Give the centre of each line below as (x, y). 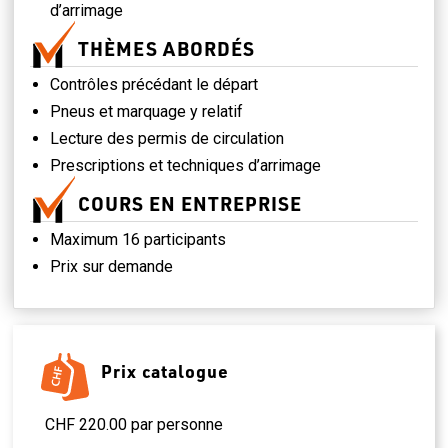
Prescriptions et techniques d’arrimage (186, 166)
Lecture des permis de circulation (167, 139)
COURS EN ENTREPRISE (190, 204)
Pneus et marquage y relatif (147, 112)
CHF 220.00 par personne (134, 425)
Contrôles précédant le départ (154, 85)
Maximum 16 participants (138, 240)
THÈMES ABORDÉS (167, 49)
